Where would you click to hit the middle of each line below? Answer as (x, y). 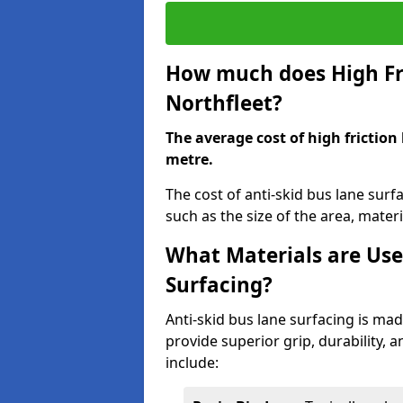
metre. (189, 159)
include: (192, 363)
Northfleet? (224, 103)
